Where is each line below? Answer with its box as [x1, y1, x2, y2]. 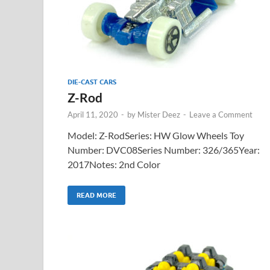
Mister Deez [137, 109, 180, 119]
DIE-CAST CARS [67, 77, 116, 86]
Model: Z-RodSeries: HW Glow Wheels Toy [67, 129, 244, 141]
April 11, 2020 [67, 109, 118, 119]
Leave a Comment [189, 109, 253, 119]
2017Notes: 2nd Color [67, 158, 160, 170]
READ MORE [77, 190, 116, 199]
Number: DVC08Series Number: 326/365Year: [67, 143, 260, 155]
